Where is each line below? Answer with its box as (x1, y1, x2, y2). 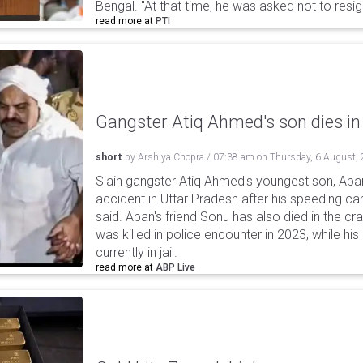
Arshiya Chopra (138, 152, 204, 163)
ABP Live (156, 262, 195, 273)
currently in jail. (96, 245, 177, 260)
